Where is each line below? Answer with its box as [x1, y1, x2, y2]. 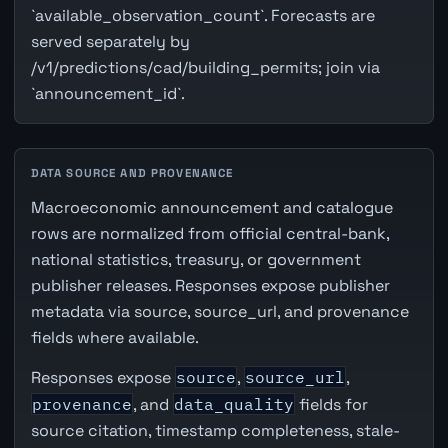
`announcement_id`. [30, 83, 185, 105]
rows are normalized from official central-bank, [30, 223, 389, 245]
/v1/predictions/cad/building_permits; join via [30, 57, 380, 79]
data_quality [173, 393, 294, 414]
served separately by [30, 31, 190, 53]
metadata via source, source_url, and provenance [30, 301, 409, 323]
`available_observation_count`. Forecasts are [30, 5, 375, 27]
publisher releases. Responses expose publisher [30, 275, 390, 297]
